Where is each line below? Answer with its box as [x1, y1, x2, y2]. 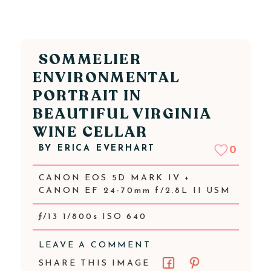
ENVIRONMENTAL [32, 68, 180, 88]
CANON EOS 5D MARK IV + [38, 174, 191, 183]
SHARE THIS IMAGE [38, 259, 150, 268]
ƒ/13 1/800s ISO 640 [38, 212, 147, 221]
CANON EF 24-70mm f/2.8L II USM [38, 186, 231, 195]
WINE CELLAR [32, 122, 148, 142]
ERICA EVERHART [57, 144, 156, 153]
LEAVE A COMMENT [38, 241, 151, 250]
